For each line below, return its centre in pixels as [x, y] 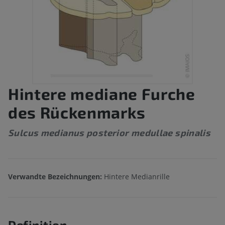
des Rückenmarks [77, 112]
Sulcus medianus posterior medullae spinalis [109, 133]
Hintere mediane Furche [102, 94]
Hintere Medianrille [137, 177]
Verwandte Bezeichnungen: [56, 177]
